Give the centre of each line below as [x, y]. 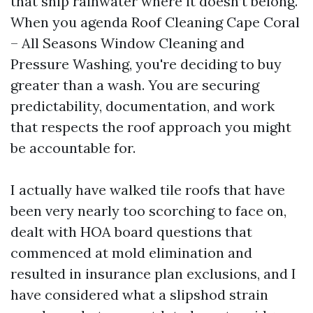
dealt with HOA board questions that [131, 232]
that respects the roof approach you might [151, 127]
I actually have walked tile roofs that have [148, 190]
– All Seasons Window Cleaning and [128, 43]
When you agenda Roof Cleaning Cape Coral [155, 22]
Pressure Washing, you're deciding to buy [146, 64]
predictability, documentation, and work [143, 106]
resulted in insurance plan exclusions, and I [153, 274]
